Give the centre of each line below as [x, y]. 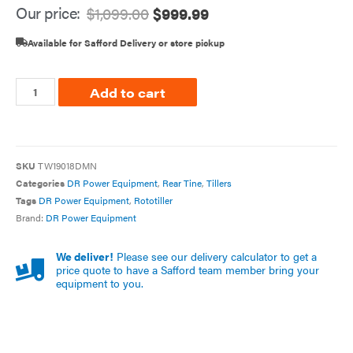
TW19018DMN [67, 165]
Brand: [31, 217]
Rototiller [153, 200]
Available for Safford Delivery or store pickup [126, 42]
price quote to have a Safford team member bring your [188, 269]
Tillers [219, 182]
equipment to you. [100, 283]
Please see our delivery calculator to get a [216, 256]
